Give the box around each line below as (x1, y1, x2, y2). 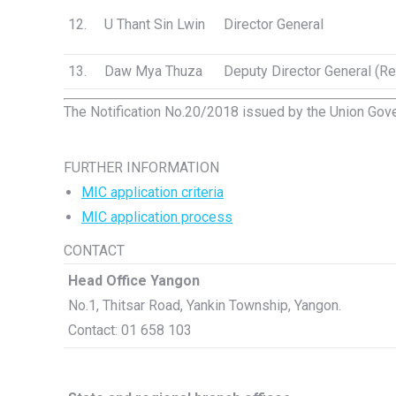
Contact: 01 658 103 (68, 322, 192, 339)
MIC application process (81, 209, 232, 225)
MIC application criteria (81, 184, 224, 201)
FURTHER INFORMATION (64, 159, 219, 176)
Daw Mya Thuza (104, 63, 202, 80)
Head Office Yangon (68, 272, 203, 289)
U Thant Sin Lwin (104, 16, 205, 33)
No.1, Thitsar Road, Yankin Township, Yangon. (68, 297, 341, 314)
